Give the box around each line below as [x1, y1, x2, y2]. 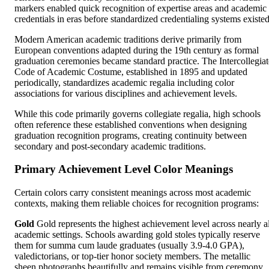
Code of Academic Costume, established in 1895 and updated [14, 66, 247, 77]
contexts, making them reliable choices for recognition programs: [14, 198, 259, 208]
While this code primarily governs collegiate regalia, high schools [14, 108, 261, 119]
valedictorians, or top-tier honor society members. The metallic [14, 250, 250, 261]
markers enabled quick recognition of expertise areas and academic [14, 2, 267, 13]
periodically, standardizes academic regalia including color [14, 77, 234, 88]
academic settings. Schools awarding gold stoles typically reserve [14, 229, 260, 240]
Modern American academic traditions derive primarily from [14, 34, 241, 44]
